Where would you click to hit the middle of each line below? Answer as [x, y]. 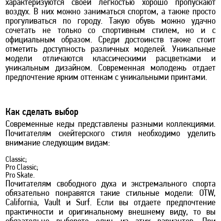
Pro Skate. [20, 175]
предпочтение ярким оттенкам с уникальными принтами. [107, 77]
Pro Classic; [22, 167]
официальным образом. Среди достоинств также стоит [110, 40]
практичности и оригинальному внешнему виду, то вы [110, 212]
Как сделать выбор [42, 112]
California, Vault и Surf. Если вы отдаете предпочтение [110, 203]
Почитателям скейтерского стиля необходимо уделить [110, 134]
